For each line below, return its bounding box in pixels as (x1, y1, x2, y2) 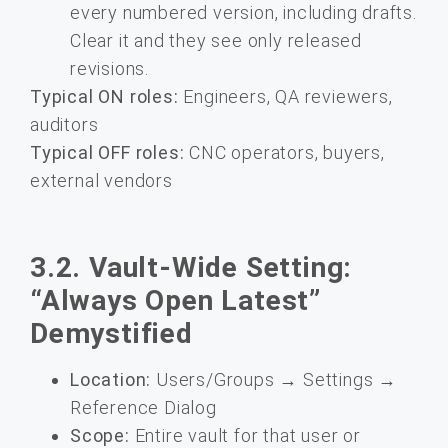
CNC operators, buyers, (184, 141, 385, 163)
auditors (30, 113, 99, 135)
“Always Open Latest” (30, 284, 321, 318)
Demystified (30, 317, 193, 351)
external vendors (30, 169, 173, 191)
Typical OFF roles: (30, 141, 185, 163)
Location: (70, 369, 152, 391)
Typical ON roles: (30, 85, 179, 107)
